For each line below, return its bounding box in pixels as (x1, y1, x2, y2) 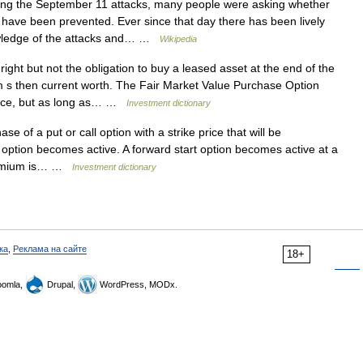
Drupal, (45, 280, 78, 289)
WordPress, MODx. (97, 280, 177, 289)
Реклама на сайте (13, 244, 87, 254)
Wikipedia (160, 34, 197, 44)
